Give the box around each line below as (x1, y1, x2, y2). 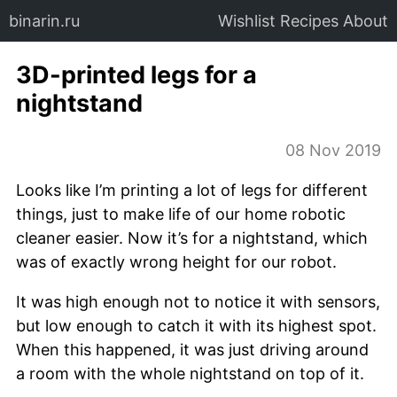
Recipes (280, 12, 339, 30)
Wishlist (218, 12, 276, 30)
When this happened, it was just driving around (16, 339, 369, 359)
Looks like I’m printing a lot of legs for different (16, 180, 368, 199)
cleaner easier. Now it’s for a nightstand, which (16, 228, 368, 247)
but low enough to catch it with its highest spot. (16, 315, 377, 335)
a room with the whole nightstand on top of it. (16, 363, 364, 383)
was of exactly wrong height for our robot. (16, 252, 337, 271)
